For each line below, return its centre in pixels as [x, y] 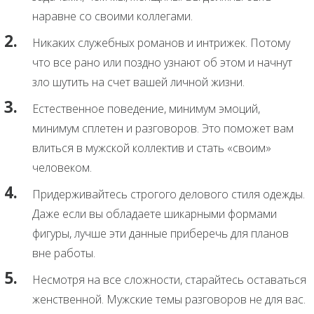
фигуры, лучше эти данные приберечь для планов [161, 233]
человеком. [62, 167]
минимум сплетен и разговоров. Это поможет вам [163, 128]
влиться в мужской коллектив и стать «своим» [152, 148]
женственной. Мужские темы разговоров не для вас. [169, 299]
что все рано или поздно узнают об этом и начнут [162, 62]
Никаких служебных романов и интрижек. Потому [161, 42]
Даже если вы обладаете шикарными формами [155, 213]
